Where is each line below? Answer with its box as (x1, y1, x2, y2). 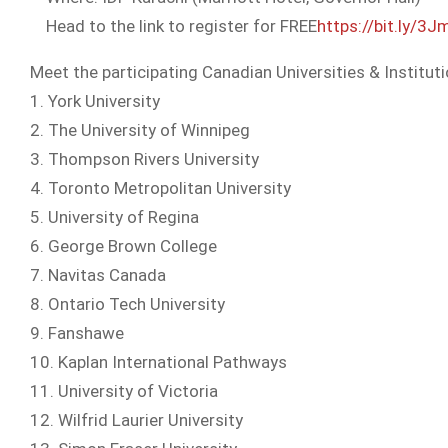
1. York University (30, 91, 160, 111)
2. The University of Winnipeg (30, 120, 250, 140)
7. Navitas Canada (30, 265, 166, 285)
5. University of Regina (30, 207, 199, 227)
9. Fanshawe (30, 323, 124, 343)
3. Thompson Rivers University (30, 149, 259, 169)
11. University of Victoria (30, 381, 218, 401)
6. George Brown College (30, 236, 217, 256)
